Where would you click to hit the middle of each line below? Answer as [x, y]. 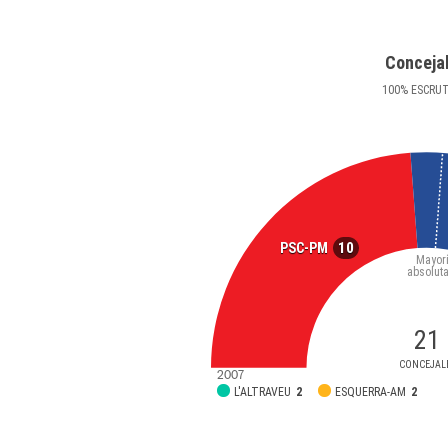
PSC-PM [303, 247]
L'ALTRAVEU [263, 391]
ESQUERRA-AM [371, 391]
